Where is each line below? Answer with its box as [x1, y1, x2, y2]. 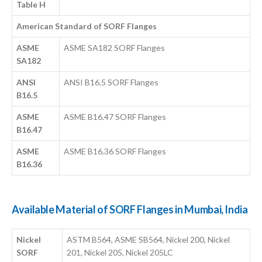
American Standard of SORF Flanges [16, 21, 157, 32]
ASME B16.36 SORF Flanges [64, 146, 167, 157]
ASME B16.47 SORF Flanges [64, 112, 167, 122]
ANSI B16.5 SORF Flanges [64, 77, 159, 88]
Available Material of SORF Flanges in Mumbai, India [12, 203, 248, 216]
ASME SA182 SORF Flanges [64, 43, 166, 53]
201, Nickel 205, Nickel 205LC [67, 247, 174, 258]
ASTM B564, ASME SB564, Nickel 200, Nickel [67, 235, 230, 245]
